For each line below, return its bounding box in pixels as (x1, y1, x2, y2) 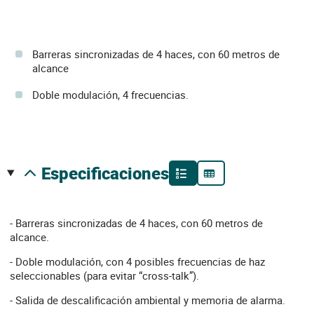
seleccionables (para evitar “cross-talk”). (10, 268, 199, 282)
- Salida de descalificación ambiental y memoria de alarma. (10, 293, 285, 307)
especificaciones (50, 162, 169, 184)
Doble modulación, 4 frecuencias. (32, 88, 189, 102)
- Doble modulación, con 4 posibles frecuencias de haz (10, 254, 265, 268)
